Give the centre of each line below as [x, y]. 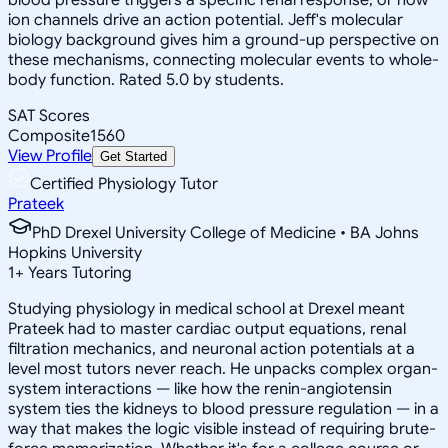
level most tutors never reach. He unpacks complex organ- [223, 368]
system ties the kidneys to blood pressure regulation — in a [223, 408]
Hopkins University [75, 252]
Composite [49, 135]
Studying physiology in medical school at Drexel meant [206, 308]
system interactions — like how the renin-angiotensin [200, 388]
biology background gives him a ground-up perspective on [223, 39]
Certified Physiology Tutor [124, 183]
